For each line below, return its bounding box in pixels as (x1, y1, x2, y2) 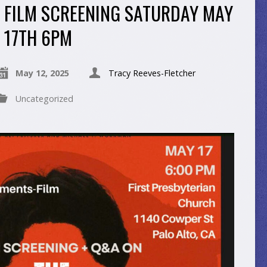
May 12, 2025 (15, 67, 69, 79)
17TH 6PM (4, 23, 72, 51)
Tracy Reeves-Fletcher (108, 67, 195, 79)
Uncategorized (15, 93, 73, 104)
